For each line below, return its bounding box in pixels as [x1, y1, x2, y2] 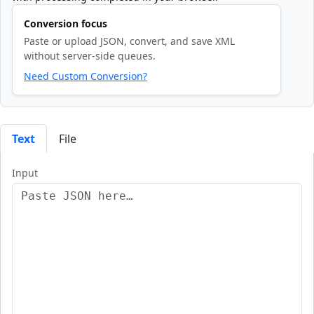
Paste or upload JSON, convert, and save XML [24, 34, 235, 48]
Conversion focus [24, 17, 107, 31]
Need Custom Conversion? [24, 69, 147, 83]
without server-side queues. [24, 49, 156, 63]
